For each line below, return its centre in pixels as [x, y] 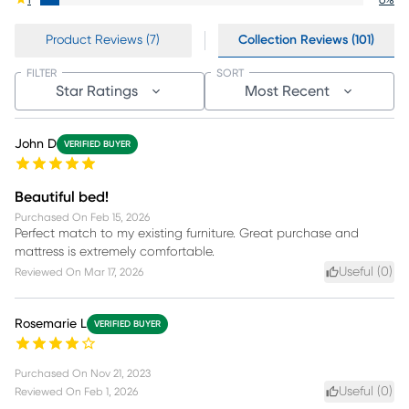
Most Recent [287, 92]
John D [36, 145]
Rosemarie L [51, 325]
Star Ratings [97, 92]
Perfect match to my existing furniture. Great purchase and [187, 234]
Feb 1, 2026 [111, 392]
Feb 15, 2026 [120, 218]
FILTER [42, 73]
